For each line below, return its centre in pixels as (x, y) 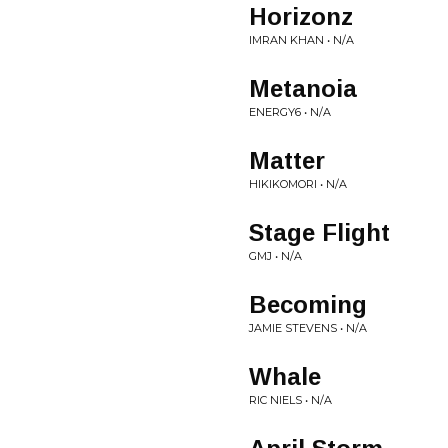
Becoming (308, 304)
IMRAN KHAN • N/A (301, 40)
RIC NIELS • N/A (290, 400)
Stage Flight (319, 232)
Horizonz (301, 16)
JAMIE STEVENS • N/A (308, 328)
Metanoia (303, 88)
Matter (287, 160)
